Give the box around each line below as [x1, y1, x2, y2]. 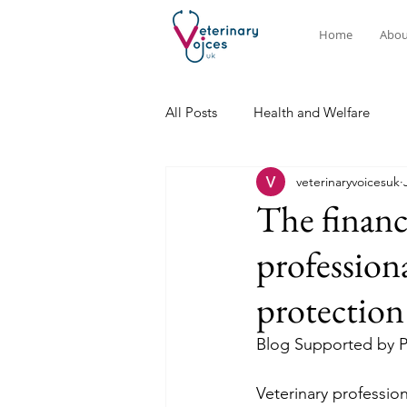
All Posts [165, 103, 217, 121]
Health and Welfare [253, 103, 370, 121]
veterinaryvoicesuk [296, 173, 400, 190]
